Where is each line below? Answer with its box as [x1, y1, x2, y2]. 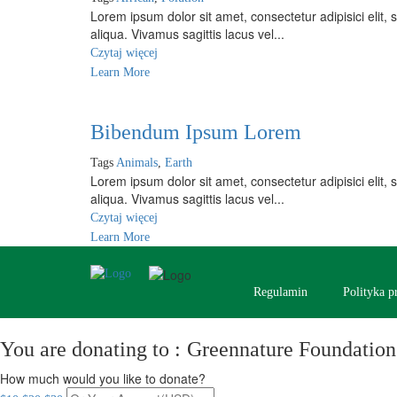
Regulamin [253, 285, 307, 299]
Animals [116, 156, 158, 169]
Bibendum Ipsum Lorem [90, 121, 301, 144]
